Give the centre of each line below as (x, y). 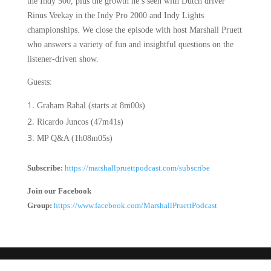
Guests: (39, 82)
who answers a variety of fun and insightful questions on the (130, 44)
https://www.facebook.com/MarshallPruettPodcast (135, 205)
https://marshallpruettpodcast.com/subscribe (137, 168)
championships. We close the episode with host (107, 30)
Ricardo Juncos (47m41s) (80, 122)
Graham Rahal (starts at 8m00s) (91, 106)
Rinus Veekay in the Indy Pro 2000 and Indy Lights (115, 15)
